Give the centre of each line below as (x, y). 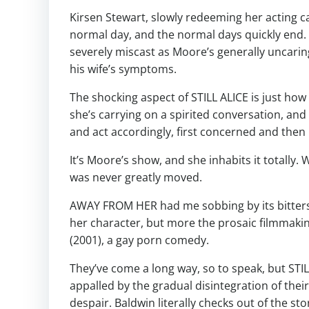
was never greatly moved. (136, 177)
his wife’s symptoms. (123, 69)
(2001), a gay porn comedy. (139, 240)
